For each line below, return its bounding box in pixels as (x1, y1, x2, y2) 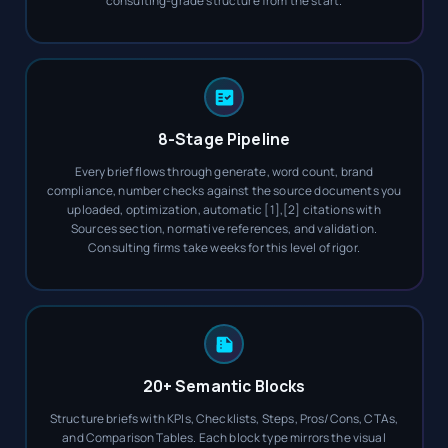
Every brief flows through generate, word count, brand (74, 163, 374, 181)
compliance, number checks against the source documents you (46, 182, 402, 200)
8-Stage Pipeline (157, 128, 291, 150)
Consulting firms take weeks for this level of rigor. (88, 239, 360, 257)
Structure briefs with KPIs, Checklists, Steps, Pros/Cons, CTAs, (49, 410, 399, 428)
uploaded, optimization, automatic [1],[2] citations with (67, 201, 381, 219)
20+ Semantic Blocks (142, 375, 306, 397)
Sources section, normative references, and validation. (70, 220, 378, 238)
